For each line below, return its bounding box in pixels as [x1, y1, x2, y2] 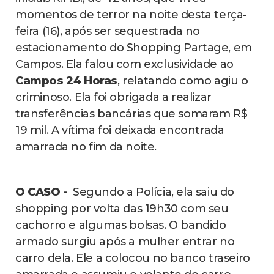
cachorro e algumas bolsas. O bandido [15, 218, 226, 232]
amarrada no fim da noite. [15, 139, 157, 154]
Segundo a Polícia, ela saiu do [73, 185, 235, 199]
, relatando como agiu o [117, 73, 248, 87]
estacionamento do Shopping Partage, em [15, 40, 252, 54]
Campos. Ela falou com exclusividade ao [15, 57, 234, 71]
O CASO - [15, 185, 73, 199]
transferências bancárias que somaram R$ [15, 106, 248, 120]
